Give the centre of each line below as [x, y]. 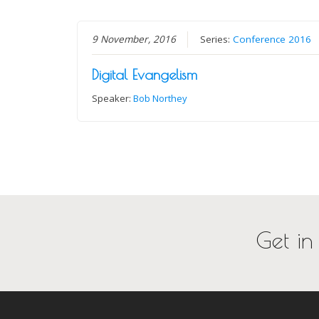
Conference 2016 [272, 39]
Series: [217, 39]
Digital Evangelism [145, 74]
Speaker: [113, 98]
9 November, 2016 [134, 39]
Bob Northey [161, 98]
